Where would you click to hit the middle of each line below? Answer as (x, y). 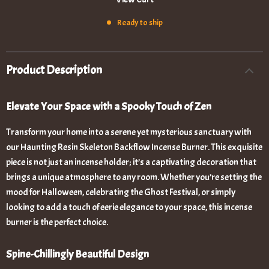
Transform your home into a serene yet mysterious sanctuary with (129, 132)
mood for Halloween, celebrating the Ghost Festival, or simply (121, 192)
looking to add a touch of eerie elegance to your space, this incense (129, 207)
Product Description (54, 70)
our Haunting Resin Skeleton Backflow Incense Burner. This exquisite (134, 147)
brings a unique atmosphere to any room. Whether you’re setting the (134, 177)
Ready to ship (140, 23)
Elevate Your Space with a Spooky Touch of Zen (109, 107)
